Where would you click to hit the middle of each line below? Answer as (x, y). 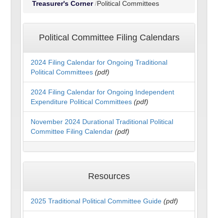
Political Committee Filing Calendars (109, 38)
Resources (109, 176)
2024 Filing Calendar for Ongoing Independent (103, 92)
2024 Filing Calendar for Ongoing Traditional (99, 63)
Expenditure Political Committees (82, 102)
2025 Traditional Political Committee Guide (96, 201)
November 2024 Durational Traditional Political (102, 122)
